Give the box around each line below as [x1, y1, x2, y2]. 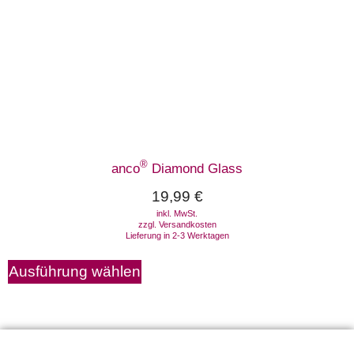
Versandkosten [158, 219, 217, 229]
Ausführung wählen [9, 262, 141, 280]
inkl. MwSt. [156, 208, 198, 218]
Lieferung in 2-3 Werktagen [125, 230, 229, 240]
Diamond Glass [148, 160, 243, 176]
